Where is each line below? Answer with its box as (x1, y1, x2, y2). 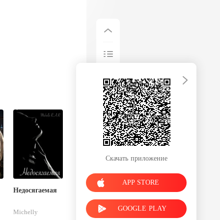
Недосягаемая (13, 186, 57, 194)
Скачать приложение (105, 154, 167, 162)
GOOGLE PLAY (118, 204, 166, 212)
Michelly (13, 208, 38, 216)
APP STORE (122, 178, 159, 186)
